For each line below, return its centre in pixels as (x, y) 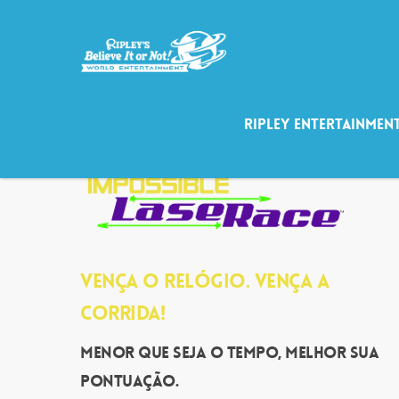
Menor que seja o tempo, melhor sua (229, 353)
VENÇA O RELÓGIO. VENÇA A (204, 281)
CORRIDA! (122, 313)
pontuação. (129, 381)
